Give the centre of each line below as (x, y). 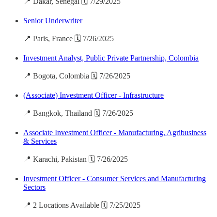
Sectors (34, 187)
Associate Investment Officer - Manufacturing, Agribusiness (115, 133)
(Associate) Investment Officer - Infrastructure (93, 95)
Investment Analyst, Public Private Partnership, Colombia (111, 58)
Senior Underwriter (53, 21)
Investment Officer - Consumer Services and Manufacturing (115, 179)
